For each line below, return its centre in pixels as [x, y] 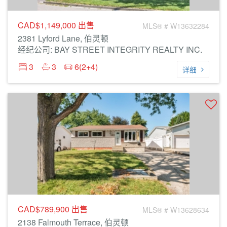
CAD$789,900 [45, 209]
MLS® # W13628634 [176, 210]
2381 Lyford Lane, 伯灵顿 [63, 38]
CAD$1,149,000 [48, 25]
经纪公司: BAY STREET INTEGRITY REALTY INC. [110, 49]
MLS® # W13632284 [176, 26]
